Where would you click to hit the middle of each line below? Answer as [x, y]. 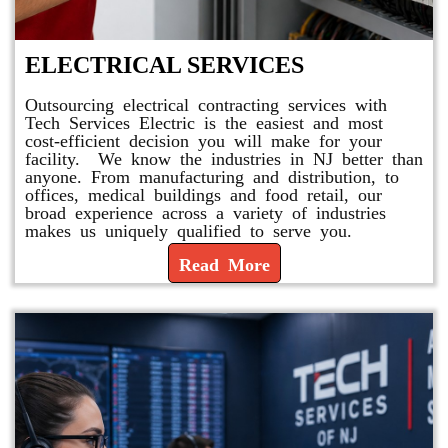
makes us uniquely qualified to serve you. [188, 229]
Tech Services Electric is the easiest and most [204, 121]
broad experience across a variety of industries [205, 211]
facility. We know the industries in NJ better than [224, 157]
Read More [224, 263]
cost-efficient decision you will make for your [203, 139]
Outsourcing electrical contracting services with [206, 103]
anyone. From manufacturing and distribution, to [212, 175]
